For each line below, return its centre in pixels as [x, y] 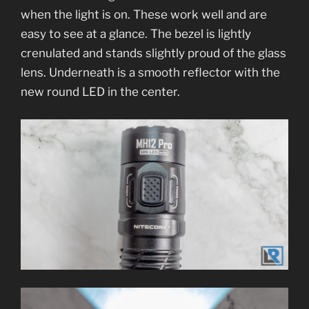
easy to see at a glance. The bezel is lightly [136, 34]
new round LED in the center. [102, 92]
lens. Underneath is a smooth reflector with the [150, 73]
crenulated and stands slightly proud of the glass [153, 53]
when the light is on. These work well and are [144, 15]
